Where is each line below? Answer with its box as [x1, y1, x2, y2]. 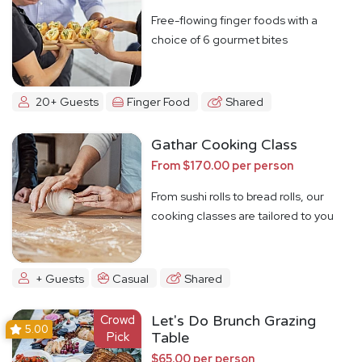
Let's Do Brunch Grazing [151, 312, 316, 330]
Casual [112, 270, 149, 286]
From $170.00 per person [151, 157, 293, 173]
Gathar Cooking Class [151, 135, 297, 154]
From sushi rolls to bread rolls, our [151, 187, 324, 204]
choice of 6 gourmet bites [151, 31, 288, 47]
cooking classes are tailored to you [151, 207, 334, 223]
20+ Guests [35, 94, 99, 110]
